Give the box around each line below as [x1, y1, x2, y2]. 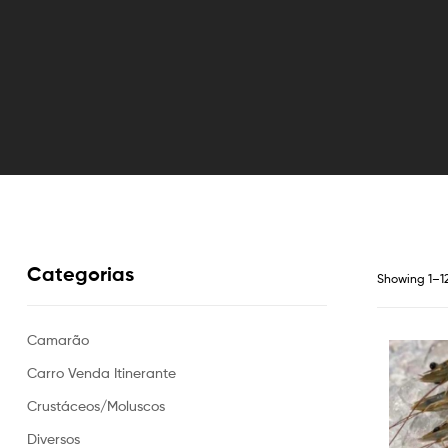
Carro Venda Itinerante [27, 363, 176, 381]
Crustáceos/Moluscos [27, 396, 165, 414]
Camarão [27, 330, 89, 348]
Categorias [27, 262, 134, 287]
